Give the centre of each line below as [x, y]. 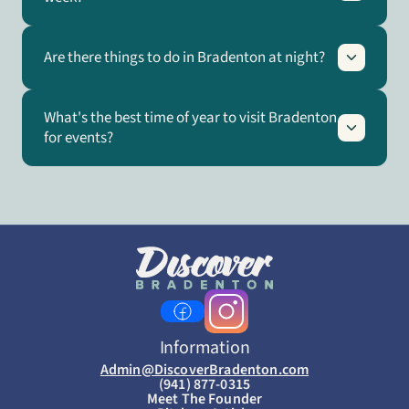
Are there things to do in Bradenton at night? [184, 58]
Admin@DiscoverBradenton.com [204, 370]
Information [204, 348]
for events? [79, 138]
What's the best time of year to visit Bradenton [190, 118]
